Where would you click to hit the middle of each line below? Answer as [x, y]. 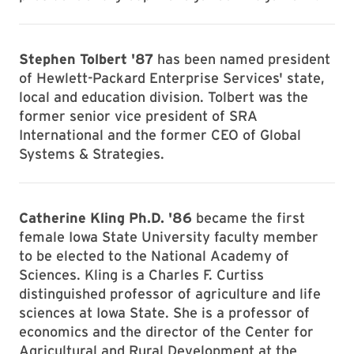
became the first [249, 218]
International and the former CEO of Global [160, 135]
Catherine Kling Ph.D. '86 [105, 218]
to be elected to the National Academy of [154, 256]
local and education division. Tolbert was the [164, 97]
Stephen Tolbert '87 [86, 59]
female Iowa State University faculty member [169, 237]
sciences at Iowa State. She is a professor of [164, 313]
